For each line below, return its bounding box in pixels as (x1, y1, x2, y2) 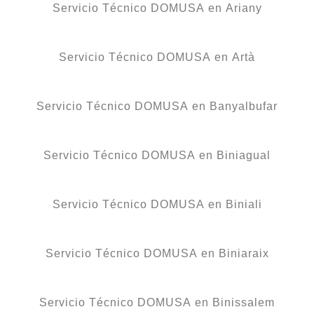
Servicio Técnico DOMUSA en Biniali (52, 198, 262, 210)
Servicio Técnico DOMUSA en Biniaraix (45, 247, 269, 259)
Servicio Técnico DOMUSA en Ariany (52, 1, 262, 14)
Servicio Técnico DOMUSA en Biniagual (43, 149, 271, 161)
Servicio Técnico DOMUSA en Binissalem (39, 296, 275, 308)
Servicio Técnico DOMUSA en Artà (59, 50, 255, 63)
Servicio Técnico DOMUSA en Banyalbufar (36, 100, 278, 112)
